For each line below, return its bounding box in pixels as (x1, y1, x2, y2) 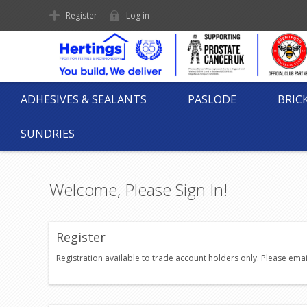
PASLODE (188, 92, 236, 107)
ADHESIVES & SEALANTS (21, 92, 147, 107)
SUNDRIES (21, 126, 75, 141)
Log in (126, 10, 149, 21)
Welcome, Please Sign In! (49, 178, 228, 201)
